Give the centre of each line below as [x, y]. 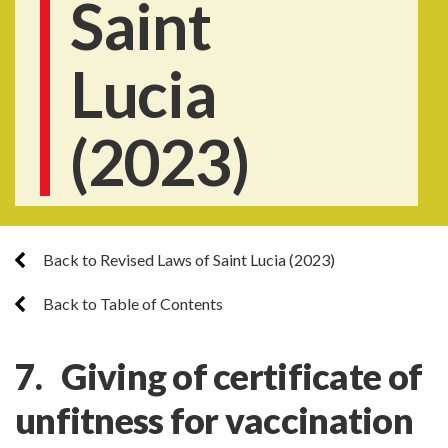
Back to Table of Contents [131, 303]
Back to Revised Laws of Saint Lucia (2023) [187, 259]
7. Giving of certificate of [219, 376]
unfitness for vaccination [214, 420]
